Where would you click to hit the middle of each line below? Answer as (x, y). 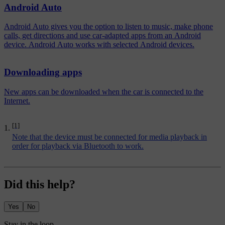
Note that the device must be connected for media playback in (109, 137)
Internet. (17, 100)
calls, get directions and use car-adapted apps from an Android (102, 36)
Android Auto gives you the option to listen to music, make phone (108, 27)
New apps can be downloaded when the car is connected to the (104, 91)
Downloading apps (43, 72)
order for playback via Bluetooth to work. (78, 146)
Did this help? (40, 185)
